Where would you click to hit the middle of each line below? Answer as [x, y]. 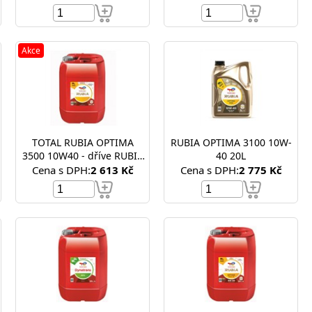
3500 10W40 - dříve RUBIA [83, 156]
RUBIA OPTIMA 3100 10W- [231, 142]
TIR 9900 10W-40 [83, 169]
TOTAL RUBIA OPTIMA [83, 142]
